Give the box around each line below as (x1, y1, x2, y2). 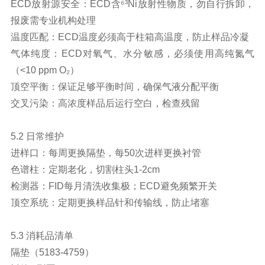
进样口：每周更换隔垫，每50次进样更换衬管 (10, 147, 201, 158)
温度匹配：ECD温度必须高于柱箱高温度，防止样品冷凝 (10, 31, 249, 42)
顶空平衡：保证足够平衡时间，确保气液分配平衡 (10, 81, 219, 92)
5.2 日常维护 (10, 131, 64, 141)
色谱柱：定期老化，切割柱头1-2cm (10, 164, 160, 174)
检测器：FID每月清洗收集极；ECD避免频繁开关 (10, 180, 217, 191)
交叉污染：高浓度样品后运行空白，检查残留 (10, 98, 200, 108)
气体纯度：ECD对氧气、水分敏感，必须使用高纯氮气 (10, 48, 255, 59)
